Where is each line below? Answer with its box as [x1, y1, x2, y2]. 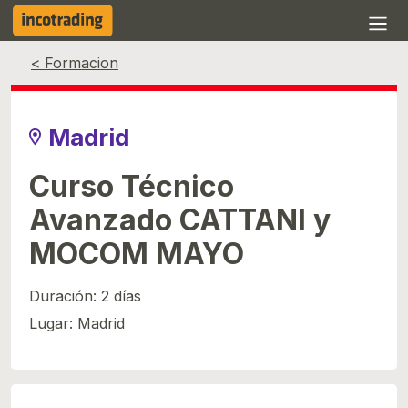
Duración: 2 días [29, 287, 141, 305]
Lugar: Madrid [29, 314, 125, 333]
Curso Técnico [29, 168, 234, 204]
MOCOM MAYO [29, 236, 244, 271]
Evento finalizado [145, 49, 263, 67]
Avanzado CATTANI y [29, 202, 331, 238]
